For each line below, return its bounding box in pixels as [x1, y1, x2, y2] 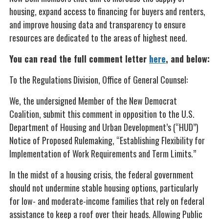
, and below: [166, 52, 210, 65]
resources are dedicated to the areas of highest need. [9, 31, 187, 44]
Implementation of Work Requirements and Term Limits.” [9, 147, 196, 160]
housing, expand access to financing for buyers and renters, [9, 5, 205, 18]
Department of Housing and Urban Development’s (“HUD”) [9, 121, 198, 133]
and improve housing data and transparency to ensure [9, 18, 186, 31]
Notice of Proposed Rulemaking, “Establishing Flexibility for [9, 134, 205, 147]
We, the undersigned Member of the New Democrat [9, 94, 177, 107]
